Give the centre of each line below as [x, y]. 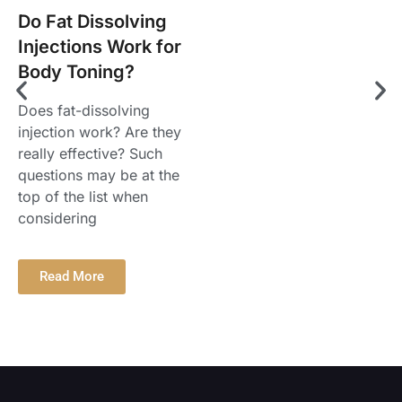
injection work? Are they [100, 131]
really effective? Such [90, 153]
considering [57, 218]
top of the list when [83, 196]
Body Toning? [76, 71]
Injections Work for [100, 46]
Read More [72, 277]
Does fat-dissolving [84, 110]
